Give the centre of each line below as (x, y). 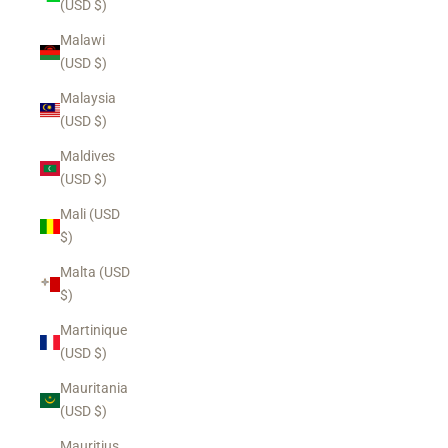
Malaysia (88, 98)
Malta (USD (95, 272)
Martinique (93, 330)
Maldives (87, 156)
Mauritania (94, 388)
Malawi (82, 40)
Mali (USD (90, 214)
